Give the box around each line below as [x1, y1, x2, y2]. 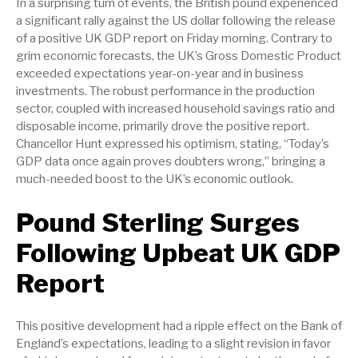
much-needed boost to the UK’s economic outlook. [16, 172, 293, 186]
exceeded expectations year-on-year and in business [16, 66, 304, 81]
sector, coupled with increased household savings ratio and [16, 101, 335, 116]
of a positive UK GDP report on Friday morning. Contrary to [16, 31, 332, 46]
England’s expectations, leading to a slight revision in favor [16, 336, 331, 351]
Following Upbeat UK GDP [16, 237, 340, 268]
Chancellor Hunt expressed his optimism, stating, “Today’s [16, 137, 329, 151]
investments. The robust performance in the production [16, 84, 315, 98]
